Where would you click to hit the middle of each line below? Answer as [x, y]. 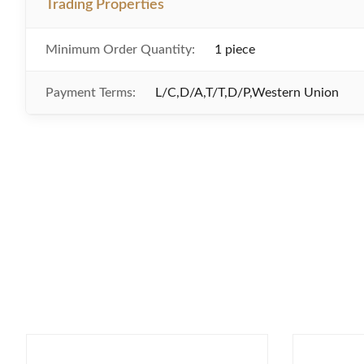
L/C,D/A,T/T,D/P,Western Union [247, 93]
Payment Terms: [91, 93]
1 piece [235, 50]
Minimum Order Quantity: [120, 50]
